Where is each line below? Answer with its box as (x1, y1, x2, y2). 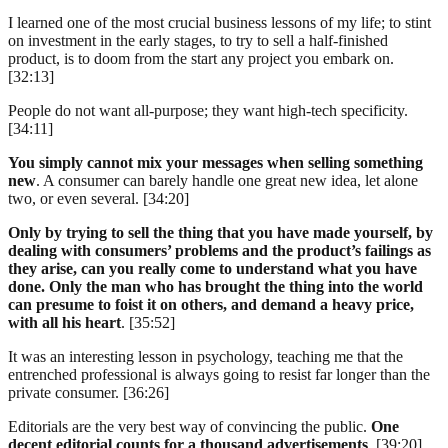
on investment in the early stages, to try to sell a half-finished (8, 31, 388, 49)
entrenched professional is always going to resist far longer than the (8, 365, 430, 383)
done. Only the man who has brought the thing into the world (8, 277, 423, 295)
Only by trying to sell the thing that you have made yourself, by (8, 223, 433, 241)
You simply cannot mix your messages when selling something (8, 153, 423, 171)
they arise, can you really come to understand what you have (8, 259, 417, 277)
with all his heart (8, 313, 121, 331)
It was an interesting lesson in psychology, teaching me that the (8, 347, 403, 365)
